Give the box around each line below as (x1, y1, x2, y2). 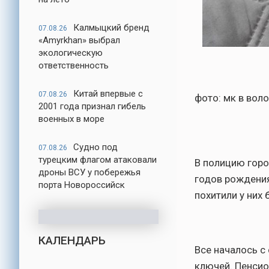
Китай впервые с (73, 88, 143, 99)
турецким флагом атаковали (38, 154, 157, 165)
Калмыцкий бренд (73, 22, 150, 33)
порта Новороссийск (38, 180, 125, 190)
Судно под (73, 142, 118, 153)
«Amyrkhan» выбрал (38, 35, 120, 46)
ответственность (38, 60, 109, 71)
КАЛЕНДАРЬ (38, 234, 106, 247)
